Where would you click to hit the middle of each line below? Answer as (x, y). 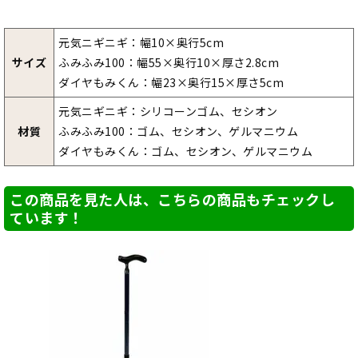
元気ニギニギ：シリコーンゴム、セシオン (168, 111)
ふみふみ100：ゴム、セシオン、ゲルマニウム (178, 131)
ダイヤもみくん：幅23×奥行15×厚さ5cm (171, 83)
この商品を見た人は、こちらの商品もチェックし (172, 199)
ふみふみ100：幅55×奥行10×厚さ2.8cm (169, 63)
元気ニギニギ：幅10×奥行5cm (141, 43)
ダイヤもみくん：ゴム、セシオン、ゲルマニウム (185, 151)
